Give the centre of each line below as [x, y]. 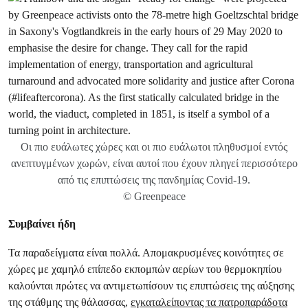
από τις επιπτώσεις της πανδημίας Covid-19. [154, 180]
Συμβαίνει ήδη [42, 224]
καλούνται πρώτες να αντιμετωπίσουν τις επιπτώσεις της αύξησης [151, 286]
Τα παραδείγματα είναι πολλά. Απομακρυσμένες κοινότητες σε [146, 253]
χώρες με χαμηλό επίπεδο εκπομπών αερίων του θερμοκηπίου [145, 269]
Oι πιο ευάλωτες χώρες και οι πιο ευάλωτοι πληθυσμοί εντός [154, 147]
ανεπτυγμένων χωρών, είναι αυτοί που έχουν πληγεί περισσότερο [154, 163]
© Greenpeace [154, 196]
